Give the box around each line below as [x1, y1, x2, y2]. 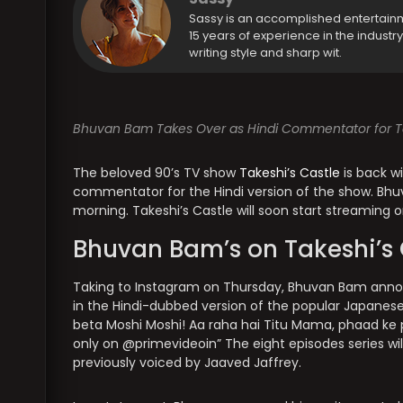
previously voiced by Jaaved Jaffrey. [73, 354, 301, 372]
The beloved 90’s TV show [73, 164, 239, 183]
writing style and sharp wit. [189, 44, 342, 62]
